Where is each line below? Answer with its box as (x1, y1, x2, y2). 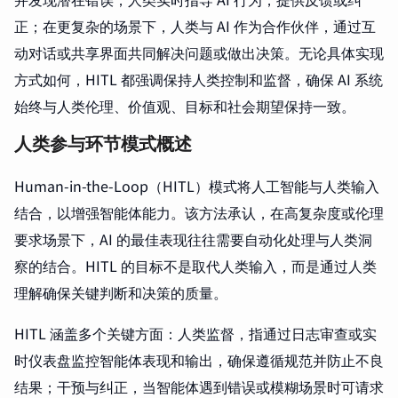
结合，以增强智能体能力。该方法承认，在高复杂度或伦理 (14, 202, 384, 223)
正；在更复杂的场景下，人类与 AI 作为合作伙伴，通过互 (14, 15, 376, 36)
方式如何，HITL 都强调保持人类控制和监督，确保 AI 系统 (14, 68, 383, 90)
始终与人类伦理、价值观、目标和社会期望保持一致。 (14, 95, 355, 116)
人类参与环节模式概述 (14, 133, 192, 155)
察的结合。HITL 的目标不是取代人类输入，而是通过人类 (14, 255, 377, 276)
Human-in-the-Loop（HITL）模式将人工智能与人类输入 (14, 175, 379, 196)
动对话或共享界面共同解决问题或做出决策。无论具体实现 (14, 42, 384, 63)
